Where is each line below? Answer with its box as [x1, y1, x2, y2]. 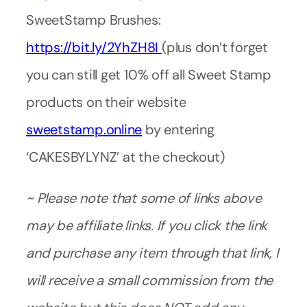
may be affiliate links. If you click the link [26, 217, 268, 235]
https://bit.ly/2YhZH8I [26, 38, 162, 57]
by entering [142, 121, 214, 139]
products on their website [26, 93, 186, 112]
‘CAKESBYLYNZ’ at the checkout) [26, 148, 225, 167]
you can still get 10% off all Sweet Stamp [26, 66, 271, 84]
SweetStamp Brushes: [26, 11, 161, 29]
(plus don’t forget [161, 38, 268, 57]
